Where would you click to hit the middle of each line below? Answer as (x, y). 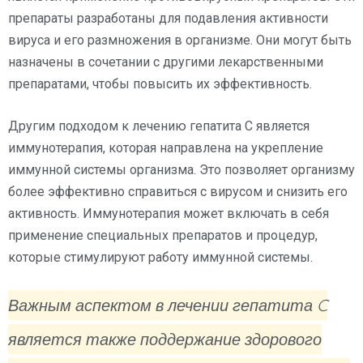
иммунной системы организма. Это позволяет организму (181, 169)
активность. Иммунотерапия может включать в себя (169, 213)
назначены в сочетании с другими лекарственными (166, 62)
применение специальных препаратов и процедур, (163, 235)
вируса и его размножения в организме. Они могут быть (180, 40)
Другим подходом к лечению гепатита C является (159, 126)
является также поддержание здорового (165, 339)
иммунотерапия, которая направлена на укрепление (166, 147)
